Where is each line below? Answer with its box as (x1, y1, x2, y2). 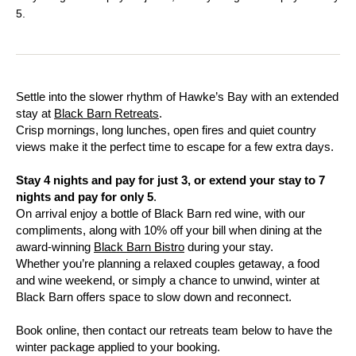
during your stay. (184, 240, 273, 253)
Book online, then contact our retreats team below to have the (16, 323, 332, 337)
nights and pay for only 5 (16, 190, 153, 203)
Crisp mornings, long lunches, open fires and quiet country (16, 123, 316, 137)
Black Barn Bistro (94, 240, 184, 253)
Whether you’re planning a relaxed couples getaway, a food (16, 257, 319, 270)
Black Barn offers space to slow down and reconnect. (16, 290, 292, 304)
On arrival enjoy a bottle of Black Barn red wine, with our (16, 207, 305, 220)
